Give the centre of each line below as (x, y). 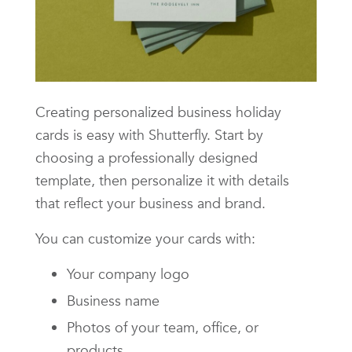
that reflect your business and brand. (150, 203)
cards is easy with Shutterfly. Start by (149, 134)
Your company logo (128, 273)
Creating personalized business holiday (158, 112)
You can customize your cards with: (145, 238)
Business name (113, 300)
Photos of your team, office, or (163, 327)
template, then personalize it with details (162, 180)
